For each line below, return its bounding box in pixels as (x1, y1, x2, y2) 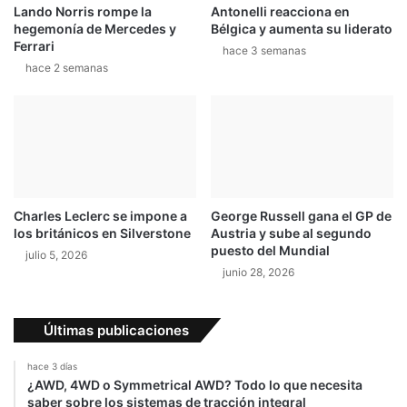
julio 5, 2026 (25, 248, 87, 263)
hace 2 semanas (25, 60, 108, 74)
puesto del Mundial (211, 243, 330, 259)
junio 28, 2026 (223, 265, 294, 280)
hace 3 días (27, 361, 77, 372)
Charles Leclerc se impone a (14, 208, 187, 224)
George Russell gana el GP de (211, 208, 392, 224)
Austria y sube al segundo (211, 225, 372, 242)
